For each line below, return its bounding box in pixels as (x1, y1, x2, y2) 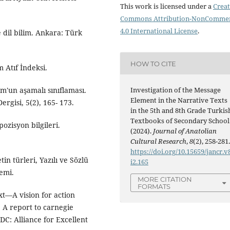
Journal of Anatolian (153, 126, 217, 136)
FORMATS (138, 182, 171, 191)
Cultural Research (130, 137, 187, 146)
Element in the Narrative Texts (130, 95, 228, 105)
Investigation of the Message (130, 85, 221, 95)
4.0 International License (120, 26, 198, 36)
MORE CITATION (138, 175, 193, 184)
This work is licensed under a (120, 2, 213, 11)
